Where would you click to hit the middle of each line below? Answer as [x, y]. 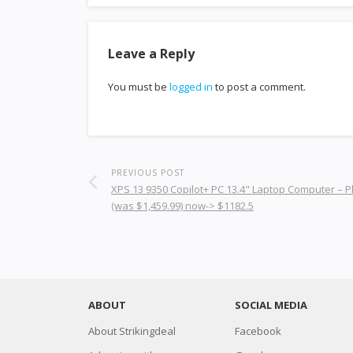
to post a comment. [259, 87]
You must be [139, 87]
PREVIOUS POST [148, 173]
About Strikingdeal [132, 331]
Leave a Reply [151, 54]
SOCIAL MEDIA [271, 305]
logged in [191, 87]
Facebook [258, 331]
